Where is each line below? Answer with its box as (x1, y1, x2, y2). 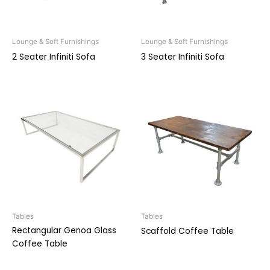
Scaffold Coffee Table (141, 225, 234, 237)
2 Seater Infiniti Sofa (12, 51, 95, 63)
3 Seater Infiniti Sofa (141, 51, 224, 63)
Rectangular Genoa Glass (12, 225, 116, 237)
